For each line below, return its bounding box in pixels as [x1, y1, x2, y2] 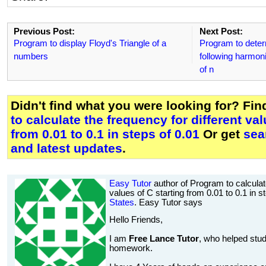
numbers [14, 51, 48, 62]
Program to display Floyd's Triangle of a [14, 38, 166, 49]
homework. [109, 243, 153, 253]
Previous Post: [14, 26, 75, 37]
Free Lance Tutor [129, 233, 199, 243]
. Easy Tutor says [134, 198, 202, 208]
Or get [199, 127, 243, 141]
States [109, 198, 134, 208]
